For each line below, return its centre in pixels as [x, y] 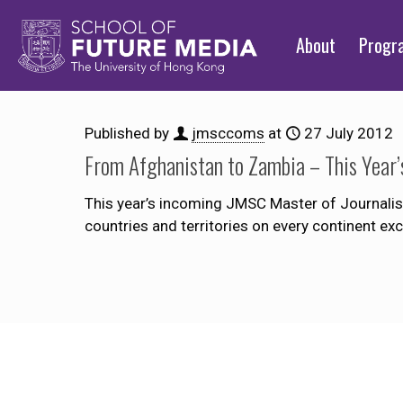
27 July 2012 [349, 133]
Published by [129, 133]
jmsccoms [228, 133]
